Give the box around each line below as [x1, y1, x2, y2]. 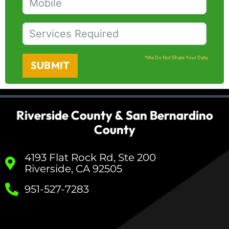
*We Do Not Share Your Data [145, 54, 208, 60]
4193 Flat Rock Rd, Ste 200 [24, 151, 156, 164]
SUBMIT [31, 59, 70, 72]
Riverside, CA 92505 [24, 162, 122, 175]
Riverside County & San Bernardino [16, 107, 213, 123]
